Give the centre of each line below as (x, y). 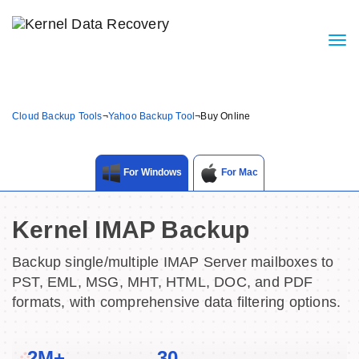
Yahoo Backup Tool (151, 116)
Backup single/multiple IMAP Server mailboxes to (173, 262)
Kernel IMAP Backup (131, 230)
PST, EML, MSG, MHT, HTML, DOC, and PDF (163, 282)
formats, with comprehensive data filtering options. (177, 302)
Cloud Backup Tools (57, 116)
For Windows (151, 173)
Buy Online (226, 116)
